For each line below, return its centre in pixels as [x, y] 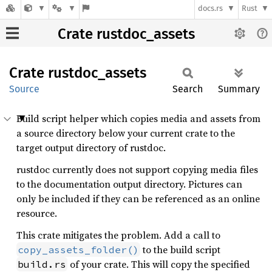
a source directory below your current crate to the [126, 133]
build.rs [42, 264]
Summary [239, 89]
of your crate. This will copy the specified [159, 264]
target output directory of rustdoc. [91, 148]
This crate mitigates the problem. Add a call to [118, 235]
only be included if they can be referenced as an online [138, 199]
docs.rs [211, 8]
